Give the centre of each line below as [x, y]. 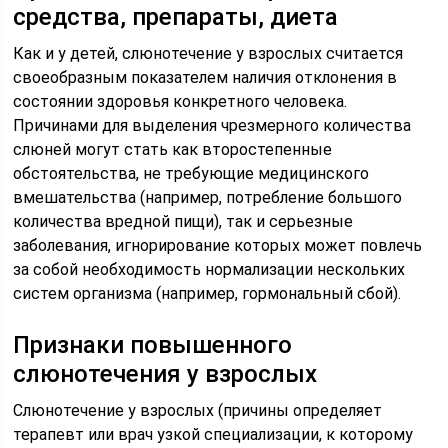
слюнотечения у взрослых [165, 374]
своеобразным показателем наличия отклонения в [205, 77]
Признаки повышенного [153, 345]
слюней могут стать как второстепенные [173, 149]
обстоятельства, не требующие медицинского [191, 173]
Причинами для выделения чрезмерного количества [212, 125]
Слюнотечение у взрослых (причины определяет [198, 410]
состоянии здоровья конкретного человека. [180, 101]
